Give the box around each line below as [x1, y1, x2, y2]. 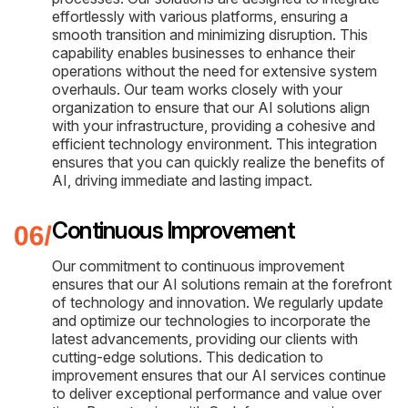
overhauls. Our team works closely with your [52, 79, 342, 98]
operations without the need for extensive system [52, 61, 377, 80]
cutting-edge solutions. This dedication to [52, 347, 323, 366]
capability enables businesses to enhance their [52, 43, 355, 62]
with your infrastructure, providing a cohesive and [52, 116, 375, 135]
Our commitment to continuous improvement [52, 256, 344, 275]
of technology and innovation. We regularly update [52, 292, 383, 311]
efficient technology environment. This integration [52, 134, 377, 153]
